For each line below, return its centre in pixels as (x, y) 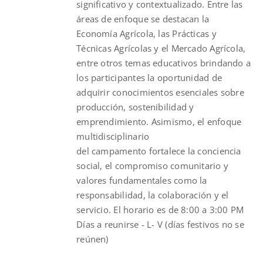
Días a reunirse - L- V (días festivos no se (160, 224)
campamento (119, 151)
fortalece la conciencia (194, 151)
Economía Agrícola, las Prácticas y (146, 33)
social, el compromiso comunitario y (153, 165)
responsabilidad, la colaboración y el (153, 195)
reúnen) (92, 239)
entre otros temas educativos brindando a (164, 63)
